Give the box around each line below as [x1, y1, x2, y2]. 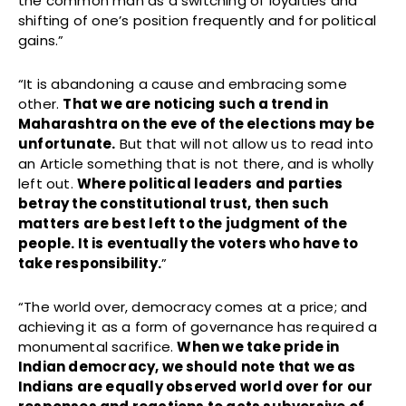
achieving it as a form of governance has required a [18, 316, 378, 336]
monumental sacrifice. [18, 336, 178, 356]
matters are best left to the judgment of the [18, 213, 347, 233]
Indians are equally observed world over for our [18, 376, 373, 396]
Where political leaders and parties [77, 173, 343, 193]
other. [18, 93, 63, 113]
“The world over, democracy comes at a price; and [18, 296, 368, 316]
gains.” [18, 30, 64, 50]
